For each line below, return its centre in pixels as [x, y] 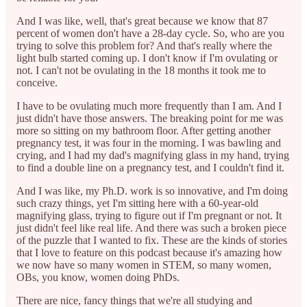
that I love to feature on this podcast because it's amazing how [149, 252]
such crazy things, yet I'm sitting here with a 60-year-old [137, 203]
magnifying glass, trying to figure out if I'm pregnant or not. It [149, 215]
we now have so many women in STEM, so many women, [144, 265]
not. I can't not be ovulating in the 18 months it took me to [141, 70]
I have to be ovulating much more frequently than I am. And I [149, 106]
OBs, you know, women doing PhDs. [98, 277]
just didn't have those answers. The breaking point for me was [150, 118]
